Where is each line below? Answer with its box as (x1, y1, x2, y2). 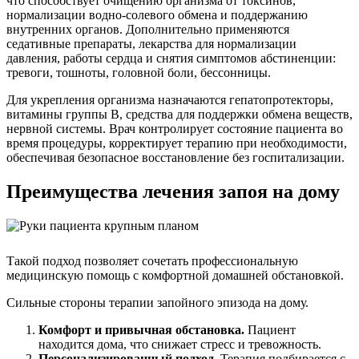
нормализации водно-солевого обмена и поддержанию (6, 7, 308, 22)
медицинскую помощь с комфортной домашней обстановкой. (6, 268, 344, 282)
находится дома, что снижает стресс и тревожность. (38, 337, 321, 351)
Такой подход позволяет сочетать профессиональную (6, 253, 298, 268)
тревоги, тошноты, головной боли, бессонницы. (6, 65, 271, 79)
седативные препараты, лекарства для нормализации (6, 36, 296, 50)
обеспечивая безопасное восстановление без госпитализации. (6, 150, 345, 164)
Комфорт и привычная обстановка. (38, 322, 248, 337)
